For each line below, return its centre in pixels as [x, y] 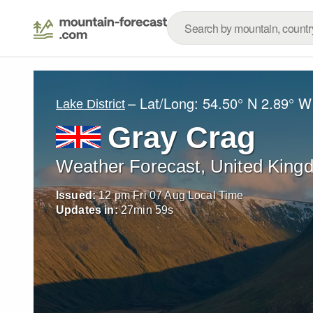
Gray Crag [182, 137]
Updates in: [87, 210]
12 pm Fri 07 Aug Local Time [171, 195]
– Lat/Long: [165, 103]
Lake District [90, 104]
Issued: [76, 195]
